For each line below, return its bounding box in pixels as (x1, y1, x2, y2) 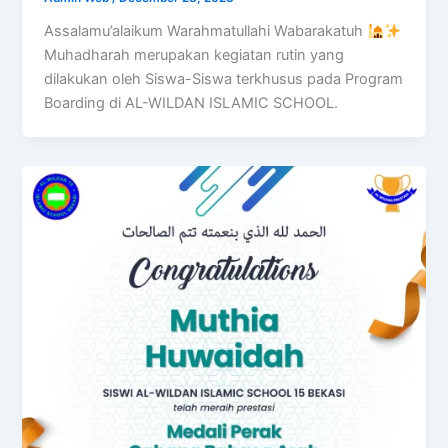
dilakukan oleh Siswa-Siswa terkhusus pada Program (44, 70, 404, 89)
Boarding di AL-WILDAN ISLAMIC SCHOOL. (44, 94, 339, 113)
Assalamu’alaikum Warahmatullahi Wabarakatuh (44, 22, 368, 41)
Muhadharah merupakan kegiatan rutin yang (44, 46, 345, 65)
